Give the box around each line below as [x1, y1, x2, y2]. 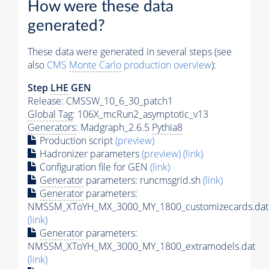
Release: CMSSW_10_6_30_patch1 [28, 94, 173, 107]
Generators [28, 120, 76, 134]
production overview [121, 58, 211, 71]
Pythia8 [152, 120, 183, 134]
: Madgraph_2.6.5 [76, 120, 152, 134]
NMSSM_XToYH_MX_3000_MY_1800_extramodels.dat [28, 239, 255, 253]
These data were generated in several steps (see [28, 44, 232, 58]
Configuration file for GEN [37, 160, 150, 174]
